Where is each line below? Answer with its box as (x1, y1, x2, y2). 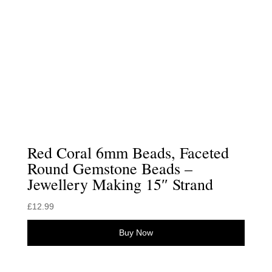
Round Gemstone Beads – (27, 157, 192, 178)
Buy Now (118, 227, 153, 237)
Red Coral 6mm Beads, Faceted (27, 141, 229, 163)
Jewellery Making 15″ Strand (27, 173, 213, 194)
